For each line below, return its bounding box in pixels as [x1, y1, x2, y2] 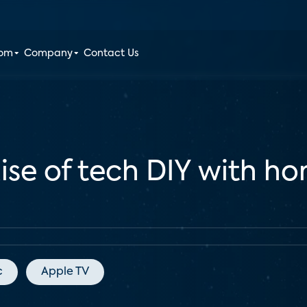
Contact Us [84, 49, 140, 58]
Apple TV [41, 267, 89, 278]
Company [24, 49, 73, 58]
